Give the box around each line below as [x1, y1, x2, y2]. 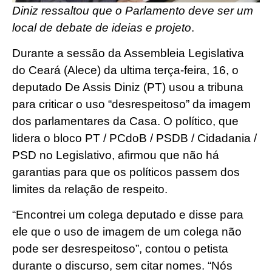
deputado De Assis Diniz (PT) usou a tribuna [12, 80, 243, 93]
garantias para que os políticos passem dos [12, 165, 240, 178]
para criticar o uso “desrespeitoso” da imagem [12, 97, 251, 110]
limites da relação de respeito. [12, 182, 168, 195]
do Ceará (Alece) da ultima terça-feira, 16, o [12, 63, 239, 76]
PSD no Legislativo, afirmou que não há [12, 148, 219, 161]
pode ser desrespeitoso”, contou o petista [12, 242, 228, 256]
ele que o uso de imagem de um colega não [12, 225, 242, 239]
